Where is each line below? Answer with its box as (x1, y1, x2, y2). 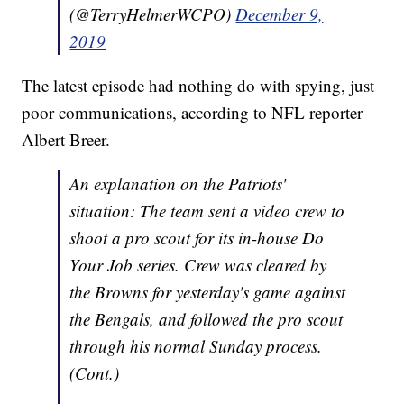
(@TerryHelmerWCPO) (69, 3, 236, 26)
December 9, (235, 3, 324, 26)
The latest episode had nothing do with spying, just (22, 74, 375, 97)
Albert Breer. (22, 128, 111, 151)
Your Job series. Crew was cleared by (69, 253, 327, 277)
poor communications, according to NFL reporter (22, 101, 363, 124)
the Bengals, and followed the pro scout (69, 308, 344, 331)
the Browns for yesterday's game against (69, 280, 346, 304)
